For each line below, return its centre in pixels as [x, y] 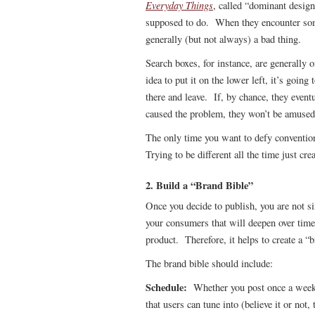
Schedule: [168, 287]
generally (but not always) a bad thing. [223, 39]
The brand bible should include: [209, 263]
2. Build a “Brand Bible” [199, 185]
